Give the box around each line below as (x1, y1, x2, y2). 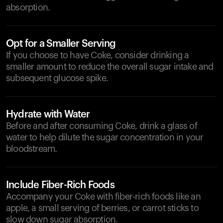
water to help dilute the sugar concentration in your (6, 133, 204, 142)
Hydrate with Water (6, 110, 90, 119)
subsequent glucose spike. (6, 74, 108, 83)
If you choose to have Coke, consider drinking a (6, 51, 189, 60)
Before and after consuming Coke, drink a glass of (6, 121, 197, 130)
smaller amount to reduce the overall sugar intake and (6, 62, 214, 71)
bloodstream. (6, 144, 57, 153)
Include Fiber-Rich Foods (6, 180, 114, 190)
